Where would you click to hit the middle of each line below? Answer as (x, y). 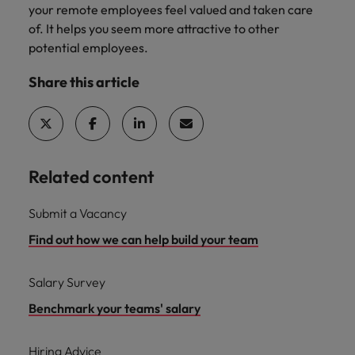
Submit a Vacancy (78, 213)
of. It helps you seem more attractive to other (154, 29)
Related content (92, 177)
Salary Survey (67, 282)
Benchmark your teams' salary (115, 308)
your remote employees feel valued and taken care (171, 10)
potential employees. (88, 48)
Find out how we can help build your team (143, 239)
